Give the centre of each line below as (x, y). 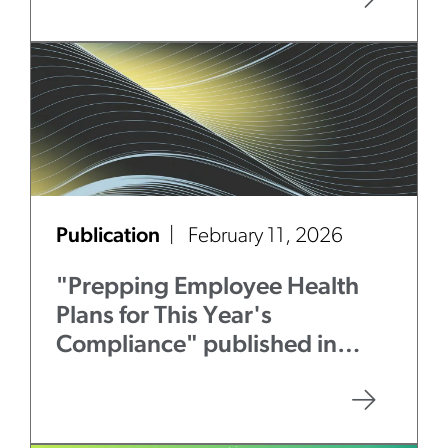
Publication (110, 236)
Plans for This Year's (164, 316)
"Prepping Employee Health (207, 287)
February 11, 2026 (265, 236)
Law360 (100, 374)
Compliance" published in (196, 345)
